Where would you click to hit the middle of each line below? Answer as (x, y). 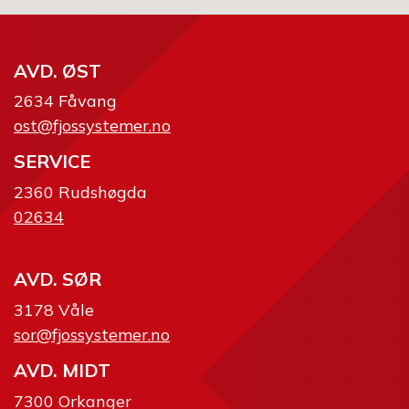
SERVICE (52, 162)
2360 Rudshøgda (80, 192)
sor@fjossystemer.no (92, 334)
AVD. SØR (58, 279)
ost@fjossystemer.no (92, 125)
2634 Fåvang (65, 100)
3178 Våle (54, 309)
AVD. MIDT (62, 371)
